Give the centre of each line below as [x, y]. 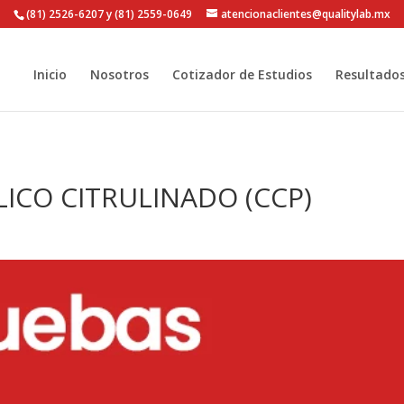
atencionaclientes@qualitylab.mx [306, 14]
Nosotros [119, 74]
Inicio [50, 74]
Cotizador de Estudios [242, 74]
